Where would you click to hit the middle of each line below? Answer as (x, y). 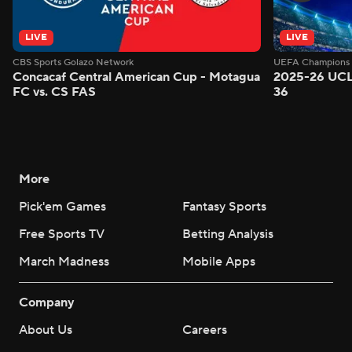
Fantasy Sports (224, 206)
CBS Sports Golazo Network (73, 62)
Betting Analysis (228, 234)
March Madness (64, 261)
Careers (205, 330)
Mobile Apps (219, 261)
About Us (46, 330)
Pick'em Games (62, 206)
